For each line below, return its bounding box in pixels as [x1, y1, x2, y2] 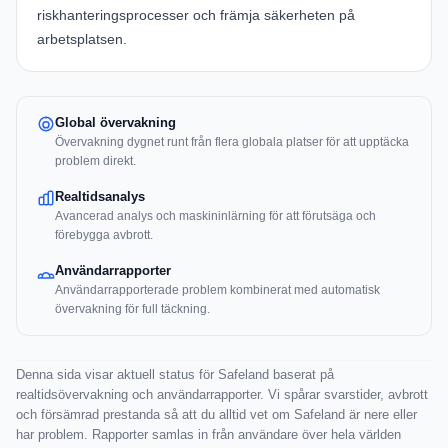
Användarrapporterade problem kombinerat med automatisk [55, 283, 380, 298]
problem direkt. [55, 154, 136, 169]
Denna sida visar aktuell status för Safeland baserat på [16, 367, 334, 383]
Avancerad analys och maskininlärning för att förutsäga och [55, 209, 376, 224]
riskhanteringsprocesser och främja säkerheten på [37, 7, 355, 24]
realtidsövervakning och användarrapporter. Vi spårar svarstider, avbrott [16, 387, 428, 403]
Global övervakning [55, 115, 176, 131]
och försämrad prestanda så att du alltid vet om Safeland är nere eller [16, 407, 417, 423]
